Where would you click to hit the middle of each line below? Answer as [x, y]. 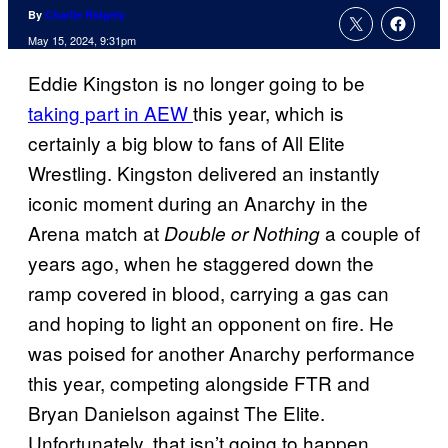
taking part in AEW [110, 113]
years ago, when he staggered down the [201, 263]
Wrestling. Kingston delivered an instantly [204, 173]
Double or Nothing [242, 233]
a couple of [370, 233]
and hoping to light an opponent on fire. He [211, 323]
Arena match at [96, 233]
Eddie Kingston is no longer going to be [196, 83]
